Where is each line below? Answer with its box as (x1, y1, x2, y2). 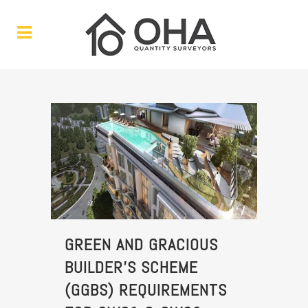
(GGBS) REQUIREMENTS (65, 278, 227, 300)
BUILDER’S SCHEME (65, 256, 198, 278)
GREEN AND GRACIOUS (65, 233, 218, 255)
